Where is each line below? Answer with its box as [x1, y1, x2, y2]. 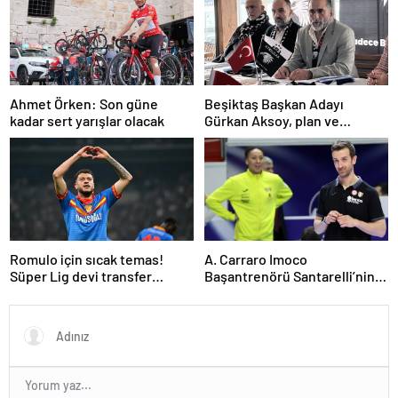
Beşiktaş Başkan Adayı [204, 94, 344, 112]
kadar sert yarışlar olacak [10, 111, 164, 129]
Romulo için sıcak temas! [10, 251, 163, 268]
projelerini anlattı [204, 128, 312, 146]
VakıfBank [204, 301, 267, 319]
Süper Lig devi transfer [10, 267, 152, 285]
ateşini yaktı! [10, 284, 90, 302]
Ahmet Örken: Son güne [10, 94, 158, 112]
